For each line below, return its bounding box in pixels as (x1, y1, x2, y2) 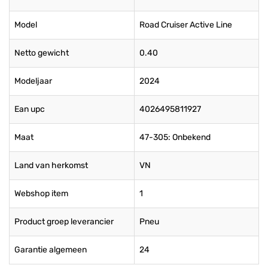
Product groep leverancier (14, 216, 114, 227)
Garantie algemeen (14, 244, 87, 255)
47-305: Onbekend (139, 132, 211, 142)
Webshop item (14, 188, 68, 199)
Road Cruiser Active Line (139, 19, 232, 30)
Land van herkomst (14, 160, 88, 170)
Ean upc (14, 103, 45, 114)
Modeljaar (14, 75, 52, 86)
